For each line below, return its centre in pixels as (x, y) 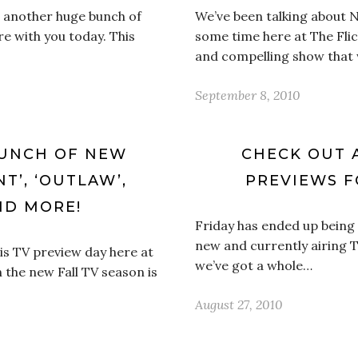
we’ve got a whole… (254, 265)
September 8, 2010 (248, 95)
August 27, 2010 (239, 304)
